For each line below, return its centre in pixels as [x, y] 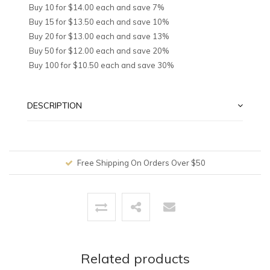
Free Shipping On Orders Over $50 [141, 163]
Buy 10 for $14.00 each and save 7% [96, 8]
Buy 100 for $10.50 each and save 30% [101, 65]
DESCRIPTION [55, 106]
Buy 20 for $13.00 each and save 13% [99, 36]
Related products [135, 259]
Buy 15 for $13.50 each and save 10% [99, 22]
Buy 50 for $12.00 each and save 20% [99, 51]
